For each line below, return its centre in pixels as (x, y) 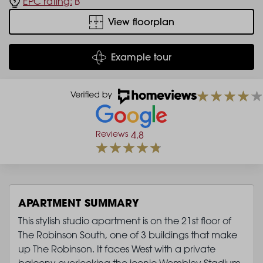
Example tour (141, 57)
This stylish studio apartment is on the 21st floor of (125, 220)
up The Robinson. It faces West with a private (117, 249)
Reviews (112, 133)
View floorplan (141, 22)
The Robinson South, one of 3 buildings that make (128, 235)
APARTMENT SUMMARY (79, 202)
